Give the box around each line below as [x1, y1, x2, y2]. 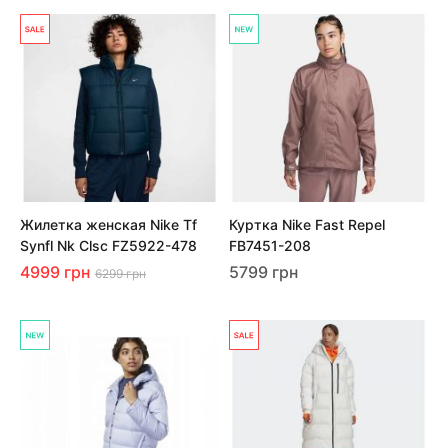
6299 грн [95, 266, 146, 281]
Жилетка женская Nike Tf [20, 216, 197, 233]
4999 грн [20, 262, 90, 282]
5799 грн [229, 262, 298, 282]
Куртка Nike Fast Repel [229, 216, 385, 233]
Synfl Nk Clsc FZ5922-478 [20, 237, 197, 254]
